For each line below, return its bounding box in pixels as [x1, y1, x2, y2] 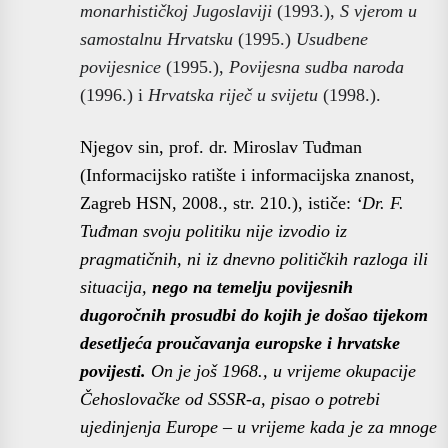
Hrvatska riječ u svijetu [148, 84, 318, 105]
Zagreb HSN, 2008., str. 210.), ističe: [80, 192, 356, 213]
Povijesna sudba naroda [229, 56, 404, 77]
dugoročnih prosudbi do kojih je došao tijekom [80, 304, 428, 325]
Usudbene [296, 28, 368, 49]
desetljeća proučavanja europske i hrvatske [80, 332, 400, 353]
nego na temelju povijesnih [152, 276, 353, 297]
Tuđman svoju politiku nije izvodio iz [80, 220, 347, 241]
